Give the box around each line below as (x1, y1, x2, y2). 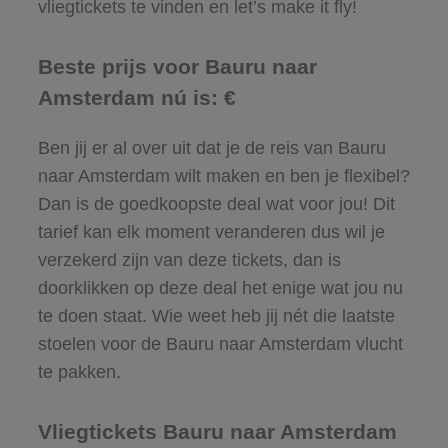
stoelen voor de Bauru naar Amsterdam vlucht (37, 333, 403, 354)
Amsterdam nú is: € (37, 85, 236, 109)
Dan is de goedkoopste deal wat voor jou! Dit (37, 193, 395, 214)
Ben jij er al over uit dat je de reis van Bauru (37, 137, 386, 158)
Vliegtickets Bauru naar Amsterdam (37, 419, 397, 443)
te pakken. (37, 361, 121, 382)
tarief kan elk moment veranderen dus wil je (37, 221, 385, 242)
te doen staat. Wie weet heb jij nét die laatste (37, 305, 395, 326)
